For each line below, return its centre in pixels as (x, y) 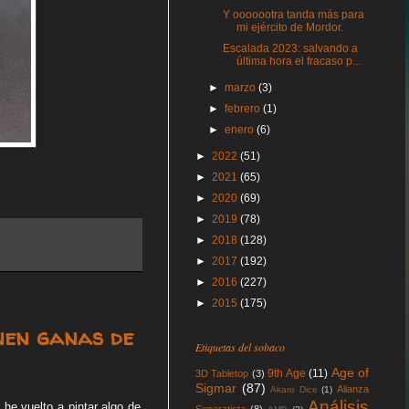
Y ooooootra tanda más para (293, 15)
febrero (244, 109)
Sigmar (216, 388)
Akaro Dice (294, 389)
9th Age (287, 373)
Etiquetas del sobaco (240, 347)
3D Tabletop (222, 373)
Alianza (353, 389)
